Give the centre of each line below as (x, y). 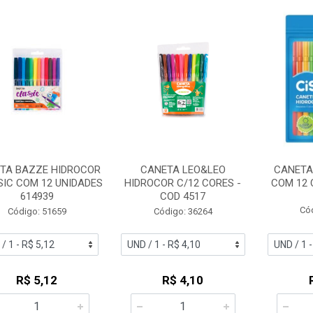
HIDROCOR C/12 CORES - (183, 183)
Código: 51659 (37, 211)
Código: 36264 (183, 211)
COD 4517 (183, 196)
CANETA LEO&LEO (183, 170)
